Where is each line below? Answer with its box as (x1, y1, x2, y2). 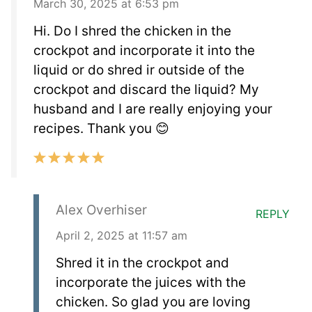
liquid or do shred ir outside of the (33, 62, 244, 79)
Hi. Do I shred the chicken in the (33, 23, 231, 40)
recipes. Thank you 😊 (33, 120, 169, 137)
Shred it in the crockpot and (56, 255, 229, 272)
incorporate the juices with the (56, 274, 246, 291)
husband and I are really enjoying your (33, 101, 272, 118)
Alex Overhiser (56, 202, 147, 219)
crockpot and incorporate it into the (33, 42, 255, 59)
